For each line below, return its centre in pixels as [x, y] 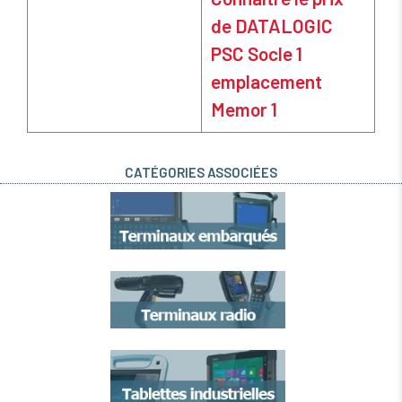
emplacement [267, 82]
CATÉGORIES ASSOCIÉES [201, 173]
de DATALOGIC [272, 26]
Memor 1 [244, 109]
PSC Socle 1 [257, 54]
